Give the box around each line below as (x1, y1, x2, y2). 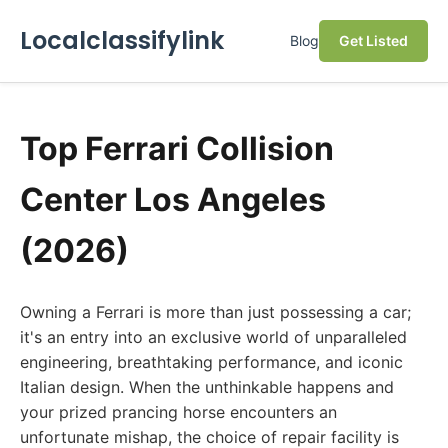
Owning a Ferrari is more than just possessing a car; (20, 302, 411, 322)
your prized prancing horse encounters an (20, 402, 337, 422)
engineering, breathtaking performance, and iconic (20, 352, 403, 372)
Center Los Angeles (20, 180, 326, 219)
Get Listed (339, 32, 408, 49)
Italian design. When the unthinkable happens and (20, 377, 394, 397)
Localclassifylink (20, 24, 224, 57)
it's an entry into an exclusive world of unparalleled (20, 327, 407, 347)
